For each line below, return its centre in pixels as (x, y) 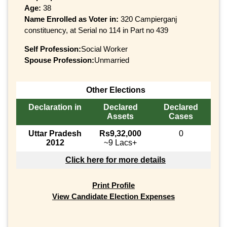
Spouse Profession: (59, 60)
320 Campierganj (149, 19)
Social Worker (104, 49)
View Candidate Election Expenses (113, 197)
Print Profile (113, 185)
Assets (120, 117)
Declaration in (55, 107)
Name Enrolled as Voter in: (72, 19)
